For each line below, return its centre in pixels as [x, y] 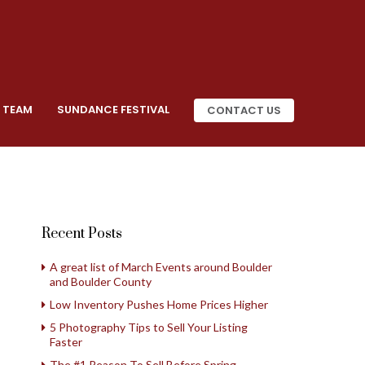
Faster [66, 342]
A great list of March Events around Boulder [161, 267]
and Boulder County [101, 281]
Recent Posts [82, 234]
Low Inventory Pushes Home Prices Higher [159, 304]
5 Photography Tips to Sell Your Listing [149, 327]
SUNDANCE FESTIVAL [113, 110]
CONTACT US [244, 110]
